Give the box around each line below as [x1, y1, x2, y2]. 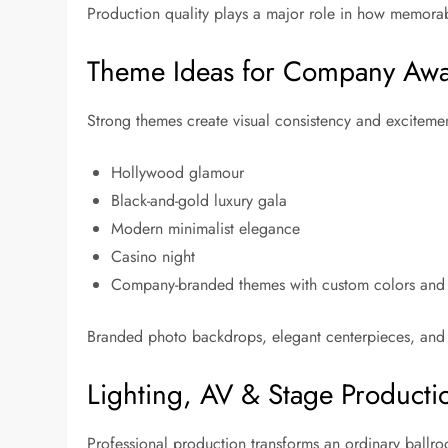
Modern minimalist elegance [111, 217, 301, 241]
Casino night [111, 245, 196, 269]
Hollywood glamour [111, 161, 245, 185]
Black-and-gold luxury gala [111, 189, 288, 213]
